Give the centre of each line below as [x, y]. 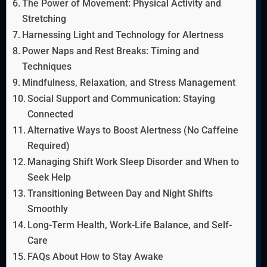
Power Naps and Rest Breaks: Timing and [111, 51]
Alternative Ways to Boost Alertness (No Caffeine [133, 131]
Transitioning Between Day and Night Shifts [120, 194]
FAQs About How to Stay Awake [96, 257]
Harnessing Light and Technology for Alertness [123, 35]
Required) [49, 146]
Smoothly [48, 209]
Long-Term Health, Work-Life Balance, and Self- [130, 225]
